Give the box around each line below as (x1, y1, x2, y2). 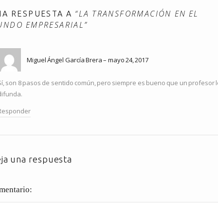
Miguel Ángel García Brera (26, 55, 102, 65)
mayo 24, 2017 (108, 55, 149, 65)
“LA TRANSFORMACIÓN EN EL (75, 8, 199, 19)
